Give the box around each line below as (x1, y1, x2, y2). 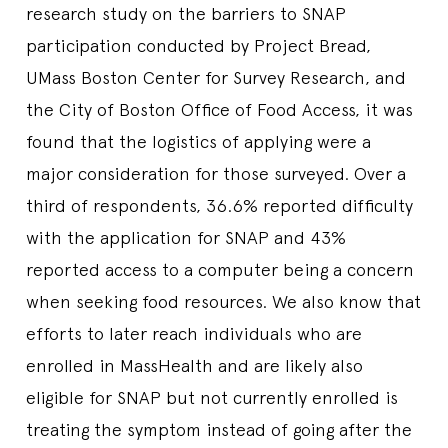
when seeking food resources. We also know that (26, 290, 421, 312)
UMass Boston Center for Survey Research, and (26, 66, 406, 88)
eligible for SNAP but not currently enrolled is (26, 386, 398, 408)
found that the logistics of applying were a (26, 130, 371, 152)
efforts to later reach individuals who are (26, 322, 362, 344)
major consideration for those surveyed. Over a (26, 162, 406, 184)
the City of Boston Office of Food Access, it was (26, 98, 413, 120)
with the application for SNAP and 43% (26, 226, 346, 248)
